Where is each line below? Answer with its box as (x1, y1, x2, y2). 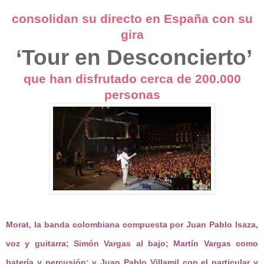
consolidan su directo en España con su (11, 12, 253, 27)
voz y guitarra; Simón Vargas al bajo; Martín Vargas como (6, 239, 258, 249)
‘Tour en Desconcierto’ (15, 45, 252, 70)
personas (104, 88, 160, 103)
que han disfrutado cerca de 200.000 (23, 72, 241, 87)
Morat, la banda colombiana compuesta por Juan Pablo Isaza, (6, 220, 258, 230)
